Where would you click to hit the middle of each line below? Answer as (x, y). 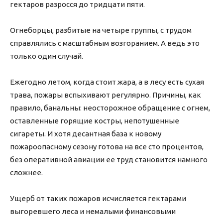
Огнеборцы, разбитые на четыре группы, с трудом (101, 30)
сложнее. (26, 173)
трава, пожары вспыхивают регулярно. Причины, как (106, 95)
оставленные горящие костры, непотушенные (95, 121)
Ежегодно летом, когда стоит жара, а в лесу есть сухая (107, 82)
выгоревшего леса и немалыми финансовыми (93, 212)
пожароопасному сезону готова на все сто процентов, (107, 147)
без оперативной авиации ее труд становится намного (109, 160)
